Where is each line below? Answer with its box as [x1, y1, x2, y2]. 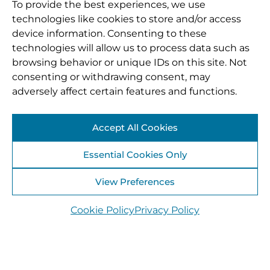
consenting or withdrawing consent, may [12, 71, 210, 83]
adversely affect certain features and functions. [12, 86, 237, 97]
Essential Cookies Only [83, 148, 187, 160]
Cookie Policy [71, 204, 134, 216]
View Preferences [95, 175, 175, 187]
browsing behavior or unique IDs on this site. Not [12, 57, 247, 68]
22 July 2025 [5, 230, 68, 242]
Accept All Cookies [92, 121, 178, 133]
